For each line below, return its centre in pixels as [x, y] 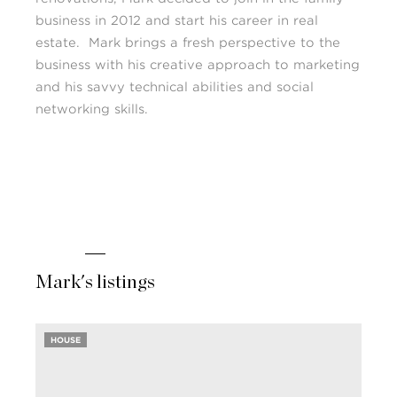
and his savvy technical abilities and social [175, 87]
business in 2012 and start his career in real [177, 20]
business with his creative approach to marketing [198, 65]
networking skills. [92, 109]
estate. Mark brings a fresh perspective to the [188, 43]
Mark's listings [95, 282]
